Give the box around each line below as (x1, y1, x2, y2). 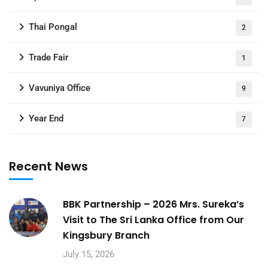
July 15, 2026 (63, 249, 114, 260)
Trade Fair (29, 52, 68, 63)
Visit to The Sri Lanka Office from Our (63, 213, 244, 227)
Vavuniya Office (29, 83, 90, 93)
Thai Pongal (29, 22, 77, 32)
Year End (29, 113, 63, 124)
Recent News (9, 158, 88, 175)
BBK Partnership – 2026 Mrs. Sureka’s (63, 197, 244, 211)
